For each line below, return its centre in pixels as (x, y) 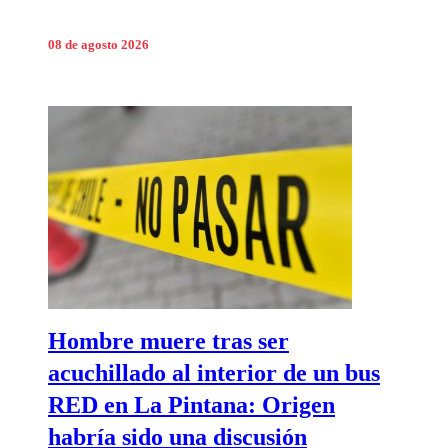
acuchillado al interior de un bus (214, 372)
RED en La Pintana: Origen (191, 404)
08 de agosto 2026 (98, 44)
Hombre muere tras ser (168, 340)
